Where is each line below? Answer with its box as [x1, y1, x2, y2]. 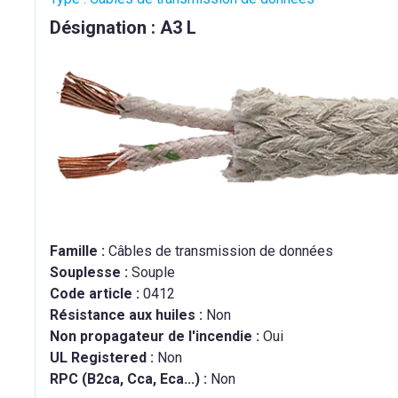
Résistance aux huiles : [49, 306, 206, 323]
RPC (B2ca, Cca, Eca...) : [49, 370, 211, 387]
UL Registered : [49, 348, 157, 366]
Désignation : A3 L [49, 16, 196, 38]
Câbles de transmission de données [107, 242, 337, 259]
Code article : [49, 284, 143, 302]
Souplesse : [49, 263, 131, 281]
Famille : [49, 242, 108, 259]
